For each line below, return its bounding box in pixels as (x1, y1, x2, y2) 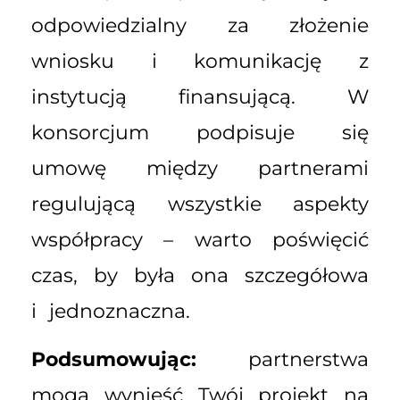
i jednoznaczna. (31, 298, 190, 323)
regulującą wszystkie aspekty (31, 191, 369, 216)
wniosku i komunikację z (31, 48, 369, 73)
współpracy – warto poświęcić (31, 227, 369, 252)
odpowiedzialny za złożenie (31, 12, 369, 37)
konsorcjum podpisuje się (31, 120, 369, 145)
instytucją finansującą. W (31, 84, 369, 109)
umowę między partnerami (31, 155, 369, 180)
